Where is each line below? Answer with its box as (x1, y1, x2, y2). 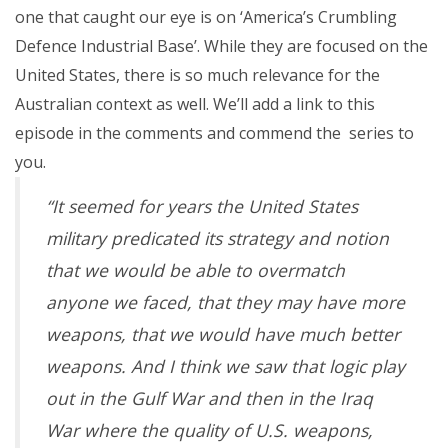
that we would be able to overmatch (46, 257, 345, 282)
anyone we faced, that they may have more (46, 289, 405, 314)
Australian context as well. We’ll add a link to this (15, 92, 375, 115)
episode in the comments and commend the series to (15, 121, 414, 144)
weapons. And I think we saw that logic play (46, 353, 405, 378)
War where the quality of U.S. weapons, (46, 417, 373, 442)
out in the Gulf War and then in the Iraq (46, 385, 373, 410)
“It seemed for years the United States (46, 193, 358, 218)
